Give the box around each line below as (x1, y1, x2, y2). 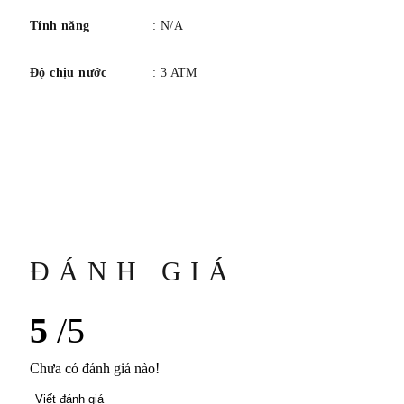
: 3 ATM (152, 66, 197, 80)
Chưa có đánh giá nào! (30, 361, 160, 377)
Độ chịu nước (30, 66, 107, 80)
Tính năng (30, 19, 90, 33)
